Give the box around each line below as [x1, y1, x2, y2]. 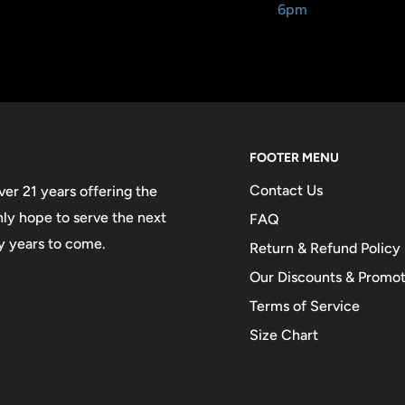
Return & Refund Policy [250, 240, 400, 258]
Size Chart [250, 326, 318, 344]
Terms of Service [250, 297, 360, 316]
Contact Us [250, 182, 323, 200]
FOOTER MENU [250, 149, 339, 165]
